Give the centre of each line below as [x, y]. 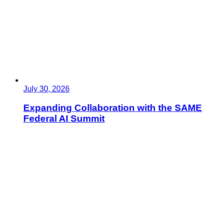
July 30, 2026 [46, 89]
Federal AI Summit [64, 118]
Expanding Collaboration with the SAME [113, 108]
